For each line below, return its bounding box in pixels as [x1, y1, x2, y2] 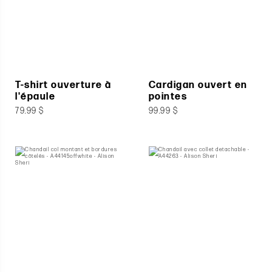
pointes [148, 90, 188, 103]
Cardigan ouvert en [148, 79, 248, 91]
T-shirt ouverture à [15, 79, 112, 91]
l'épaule [15, 90, 55, 103]
